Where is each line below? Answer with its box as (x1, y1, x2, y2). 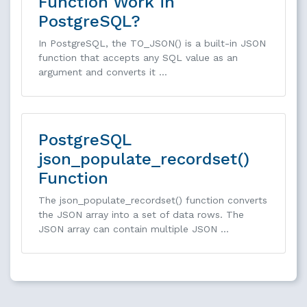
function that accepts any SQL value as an (38, 51, 238, 63)
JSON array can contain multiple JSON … (38, 223, 229, 234)
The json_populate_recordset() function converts (38, 194, 267, 206)
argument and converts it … (38, 66, 167, 77)
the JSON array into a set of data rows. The (38, 208, 244, 220)
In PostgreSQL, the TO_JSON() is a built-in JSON (38, 37, 266, 49)
